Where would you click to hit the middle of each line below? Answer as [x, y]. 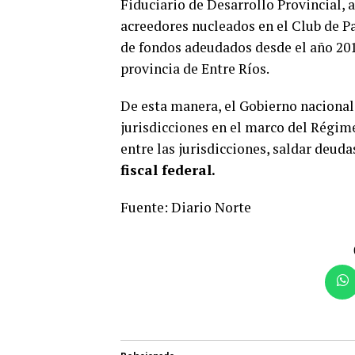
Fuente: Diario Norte [186, 207]
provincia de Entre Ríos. [195, 69]
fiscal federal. [168, 170]
